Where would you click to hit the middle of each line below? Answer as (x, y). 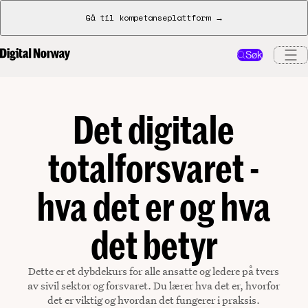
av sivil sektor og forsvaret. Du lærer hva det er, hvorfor (154, 286)
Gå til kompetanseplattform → (154, 18)
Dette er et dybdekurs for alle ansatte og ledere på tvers (154, 271)
